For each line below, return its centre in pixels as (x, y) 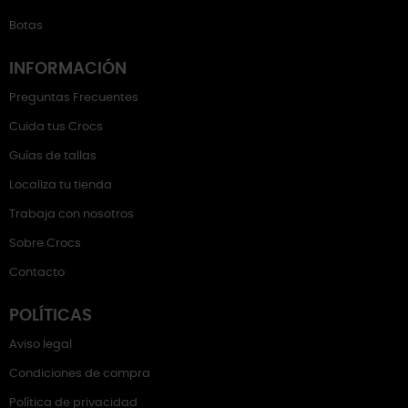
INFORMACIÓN (68, 69)
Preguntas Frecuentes (74, 98)
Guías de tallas (53, 156)
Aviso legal (41, 345)
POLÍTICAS (51, 316)
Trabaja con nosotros (71, 214)
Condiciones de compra (80, 374)
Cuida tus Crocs (56, 127)
